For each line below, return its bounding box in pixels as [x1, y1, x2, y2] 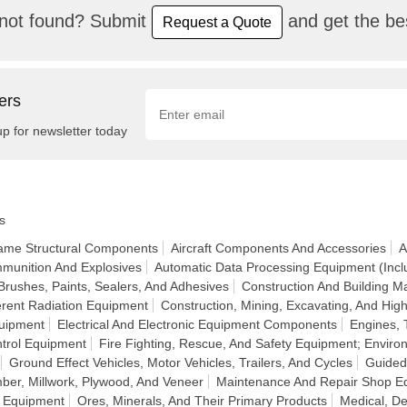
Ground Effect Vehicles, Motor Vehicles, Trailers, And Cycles [9, 355, 352, 370]
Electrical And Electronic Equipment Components [57, 317, 337, 332]
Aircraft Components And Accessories [171, 241, 386, 255]
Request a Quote [163, 15, 272, 30]
